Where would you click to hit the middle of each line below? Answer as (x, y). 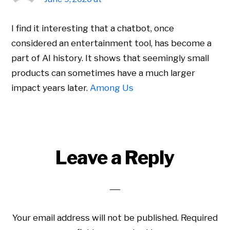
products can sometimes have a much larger (103, 73)
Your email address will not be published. (95, 218)
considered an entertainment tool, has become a (112, 43)
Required (199, 218)
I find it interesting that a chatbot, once (93, 28)
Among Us (112, 88)
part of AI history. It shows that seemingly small (110, 58)
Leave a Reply (115, 158)
